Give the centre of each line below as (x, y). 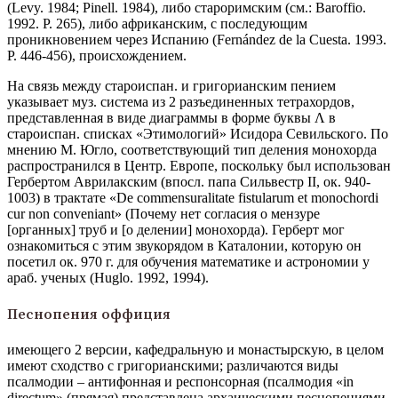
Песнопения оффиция (89, 314)
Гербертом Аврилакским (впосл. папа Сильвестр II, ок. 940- (189, 182)
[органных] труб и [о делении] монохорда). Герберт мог (176, 230)
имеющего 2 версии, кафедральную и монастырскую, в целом (195, 349)
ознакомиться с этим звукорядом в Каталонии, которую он (184, 246)
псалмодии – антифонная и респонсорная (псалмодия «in (180, 381)
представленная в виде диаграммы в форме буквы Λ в (171, 118)
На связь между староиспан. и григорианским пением (171, 86)
